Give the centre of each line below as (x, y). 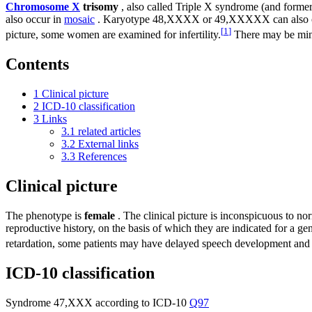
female (100, 215)
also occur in (35, 19)
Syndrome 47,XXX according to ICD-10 (97, 302)
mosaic (79, 19)
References (102, 156)
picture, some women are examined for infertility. (113, 35)
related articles (109, 131)
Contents (37, 64)
